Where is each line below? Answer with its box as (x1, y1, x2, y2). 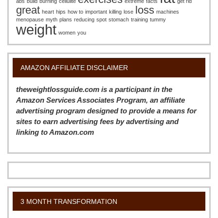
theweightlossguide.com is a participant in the (16, 85, 173, 93)
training (131, 17, 148, 23)
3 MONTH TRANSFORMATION (20, 197, 117, 205)
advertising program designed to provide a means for (16, 106, 197, 115)
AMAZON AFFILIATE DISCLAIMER (20, 63, 128, 72)
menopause (16, 17, 44, 23)
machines (156, 9, 180, 15)
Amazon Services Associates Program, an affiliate (16, 95, 185, 104)
